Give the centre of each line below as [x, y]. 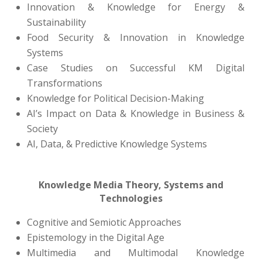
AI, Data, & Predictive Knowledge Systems [117, 144]
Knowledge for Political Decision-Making [116, 98]
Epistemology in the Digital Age [96, 237]
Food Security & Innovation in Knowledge [136, 37]
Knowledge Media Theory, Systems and [131, 185]
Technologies [131, 198]
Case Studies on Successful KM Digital [136, 68]
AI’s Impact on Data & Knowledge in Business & [136, 113]
